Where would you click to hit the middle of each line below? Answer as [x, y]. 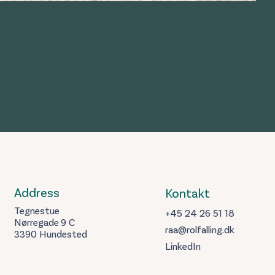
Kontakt [188, 195]
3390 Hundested [51, 235]
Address [37, 194]
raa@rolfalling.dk [200, 231]
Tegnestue [37, 212]
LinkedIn [183, 247]
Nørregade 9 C [45, 223]
